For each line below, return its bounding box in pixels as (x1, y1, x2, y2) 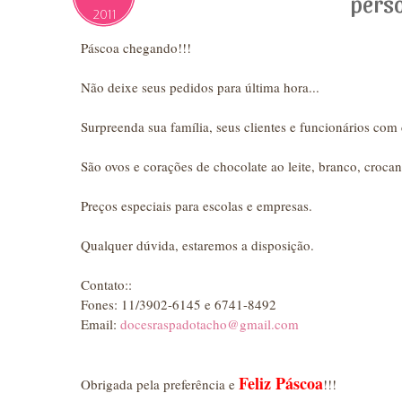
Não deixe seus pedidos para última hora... (81, 77, 319, 96)
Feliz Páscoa (239, 371, 323, 395)
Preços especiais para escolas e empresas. (81, 196, 312, 214)
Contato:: (81, 275, 132, 293)
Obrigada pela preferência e (81, 374, 239, 393)
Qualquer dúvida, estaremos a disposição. (81, 235, 314, 254)
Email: (81, 314, 120, 333)
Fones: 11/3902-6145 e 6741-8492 (81, 294, 276, 313)
